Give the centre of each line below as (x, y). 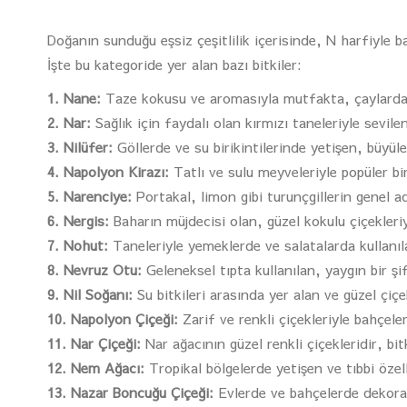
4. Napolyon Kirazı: (108, 171)
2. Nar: (69, 122)
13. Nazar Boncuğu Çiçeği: (130, 392)
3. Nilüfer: (80, 147)
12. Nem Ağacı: (96, 367)
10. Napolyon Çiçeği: (113, 318)
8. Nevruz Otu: (94, 269)
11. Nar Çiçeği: (94, 343)
